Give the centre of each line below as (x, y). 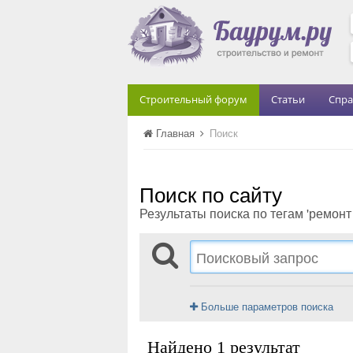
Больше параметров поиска (266, 306)
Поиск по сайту (211, 193)
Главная (175, 133)
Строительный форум (193, 99)
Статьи (288, 99)
